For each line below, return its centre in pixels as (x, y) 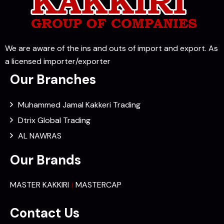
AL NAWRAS (40, 136)
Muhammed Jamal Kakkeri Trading (79, 105)
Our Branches (53, 80)
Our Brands (45, 160)
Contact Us (45, 213)
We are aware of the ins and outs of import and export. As (111, 48)
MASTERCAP (98, 185)
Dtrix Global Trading (54, 120)
